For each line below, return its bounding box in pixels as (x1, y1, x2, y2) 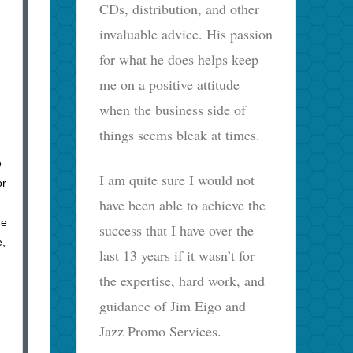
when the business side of (99, 99, 247, 119)
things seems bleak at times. (99, 124, 261, 144)
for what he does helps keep (99, 49, 259, 69)
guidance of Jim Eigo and (99, 295, 247, 315)
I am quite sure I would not (99, 169, 255, 189)
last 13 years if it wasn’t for (99, 245, 255, 265)
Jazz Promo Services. (99, 321, 222, 340)
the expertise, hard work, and (99, 270, 266, 290)
